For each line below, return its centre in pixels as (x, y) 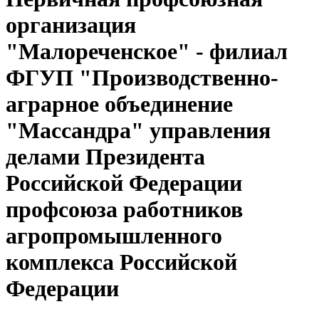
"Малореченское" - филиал (147, 52)
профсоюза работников (124, 210)
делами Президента (105, 157)
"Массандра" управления (138, 131)
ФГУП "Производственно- (142, 78)
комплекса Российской (121, 262)
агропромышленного (114, 236)
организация (71, 25)
